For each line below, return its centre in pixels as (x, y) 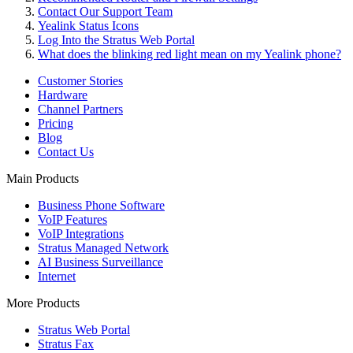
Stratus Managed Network (103, 247)
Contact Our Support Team (105, 11)
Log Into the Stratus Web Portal (116, 39)
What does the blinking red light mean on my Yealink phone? (190, 54)
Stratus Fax (66, 344)
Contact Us (66, 151)
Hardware (63, 95)
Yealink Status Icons (88, 25)
